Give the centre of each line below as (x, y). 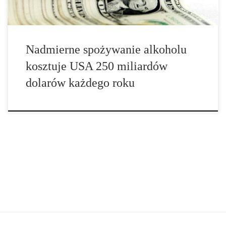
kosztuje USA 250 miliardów (96, 66)
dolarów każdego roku (80, 82)
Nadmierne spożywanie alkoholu (106, 49)
